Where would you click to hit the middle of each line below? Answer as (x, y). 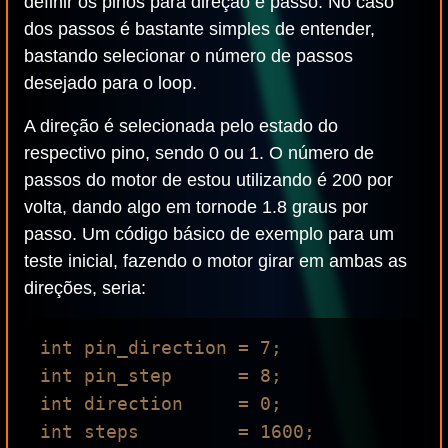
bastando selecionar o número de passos (188, 56)
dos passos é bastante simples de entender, (199, 29)
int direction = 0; (161, 403)
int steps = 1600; (177, 431)
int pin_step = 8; (161, 375)
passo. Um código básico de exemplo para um (209, 234)
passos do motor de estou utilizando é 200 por (208, 180)
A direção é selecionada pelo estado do (181, 126)
